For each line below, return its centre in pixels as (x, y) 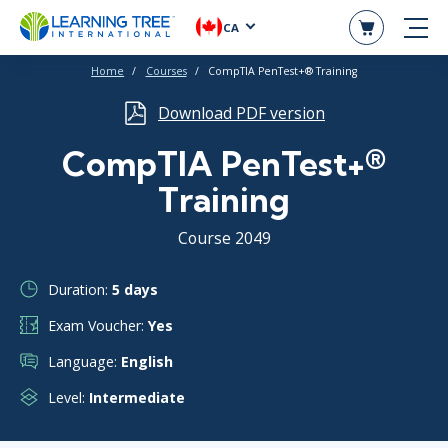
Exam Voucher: (98, 325)
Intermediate (137, 397)
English (147, 361)
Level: (68, 397)
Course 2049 (224, 238)
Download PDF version (241, 113)
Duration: (80, 289)
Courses (166, 70)
